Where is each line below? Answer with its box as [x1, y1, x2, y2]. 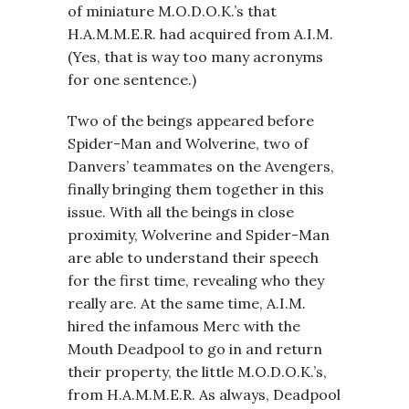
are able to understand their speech [68, 248, 319, 267]
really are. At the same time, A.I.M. [68, 294, 306, 312]
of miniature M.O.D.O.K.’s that [68, 2, 277, 20]
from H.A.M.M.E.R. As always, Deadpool [68, 385, 341, 404]
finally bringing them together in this [68, 180, 324, 198]
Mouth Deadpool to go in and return [68, 340, 322, 358]
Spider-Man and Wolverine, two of [68, 134, 309, 152]
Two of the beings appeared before [68, 111, 314, 130]
